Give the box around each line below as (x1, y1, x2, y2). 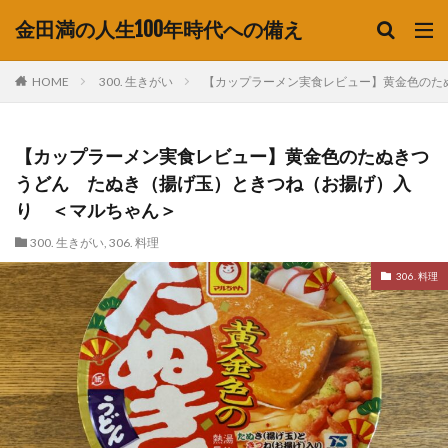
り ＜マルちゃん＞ (15, 199, 177, 221)
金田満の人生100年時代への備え (15, 17, 303, 42)
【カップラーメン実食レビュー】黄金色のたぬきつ (15, 145, 429, 167)
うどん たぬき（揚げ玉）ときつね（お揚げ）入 (15, 172, 411, 194)
